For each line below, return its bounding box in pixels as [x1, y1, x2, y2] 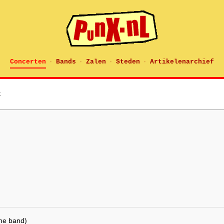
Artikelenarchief [150, 58, 214, 65]
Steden [116, 58, 140, 65]
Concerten [10, 58, 46, 65]
